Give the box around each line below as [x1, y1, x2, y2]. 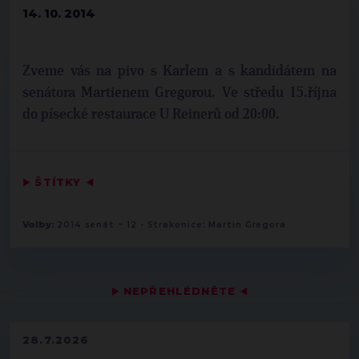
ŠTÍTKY [30, 175, 86, 188]
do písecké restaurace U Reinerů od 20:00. [22, 107, 280, 122]
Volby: [22, 219, 57, 230]
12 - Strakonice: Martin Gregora [127, 220, 286, 230]
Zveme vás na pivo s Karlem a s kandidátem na [22, 64, 337, 79]
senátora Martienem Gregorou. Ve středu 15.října [22, 86, 337, 100]
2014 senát [57, 220, 115, 230]
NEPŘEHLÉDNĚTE [119, 284, 240, 297]
